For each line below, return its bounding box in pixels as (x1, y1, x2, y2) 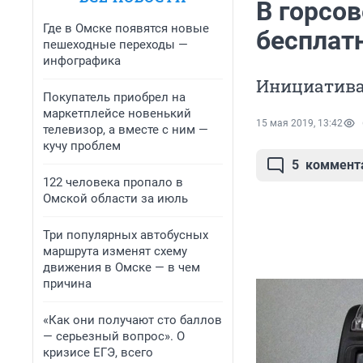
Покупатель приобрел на (43, 90, 186, 105)
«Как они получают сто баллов (43, 313, 222, 327)
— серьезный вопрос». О (43, 329, 185, 344)
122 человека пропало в (43, 175, 183, 190)
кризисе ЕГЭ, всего (43, 345, 153, 360)
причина (43, 276, 92, 291)
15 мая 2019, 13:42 (256, 117, 343, 130)
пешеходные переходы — (43, 37, 188, 52)
